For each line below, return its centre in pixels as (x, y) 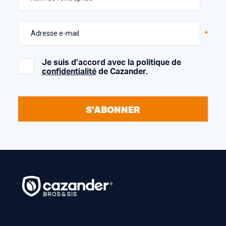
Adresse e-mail (55, 33)
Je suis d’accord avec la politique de (111, 63)
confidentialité (69, 72)
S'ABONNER (113, 109)
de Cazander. (122, 72)
